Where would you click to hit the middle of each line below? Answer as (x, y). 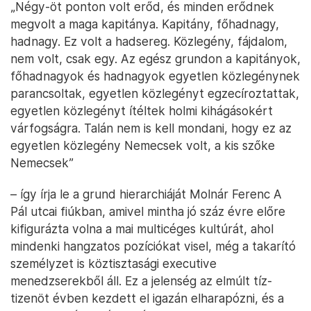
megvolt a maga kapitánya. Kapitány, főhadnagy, (145, 24)
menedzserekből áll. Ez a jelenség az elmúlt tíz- (141, 281)
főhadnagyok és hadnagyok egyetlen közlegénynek (155, 76)
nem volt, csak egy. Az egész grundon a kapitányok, (155, 59)
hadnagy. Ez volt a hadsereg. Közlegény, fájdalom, (149, 42)
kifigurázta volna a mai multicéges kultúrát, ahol (142, 229)
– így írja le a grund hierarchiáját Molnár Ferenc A (146, 194)
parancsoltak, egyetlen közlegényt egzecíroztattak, (155, 94)
